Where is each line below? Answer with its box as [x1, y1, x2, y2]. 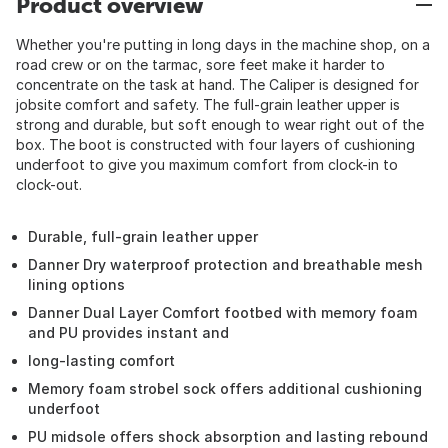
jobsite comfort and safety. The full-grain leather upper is [16, 96, 400, 113]
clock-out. [16, 176, 82, 193]
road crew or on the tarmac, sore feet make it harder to [16, 56, 385, 73]
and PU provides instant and [28, 324, 229, 341]
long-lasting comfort [28, 352, 175, 369]
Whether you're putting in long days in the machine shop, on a [16, 36, 430, 53]
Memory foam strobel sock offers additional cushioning [28, 380, 422, 397]
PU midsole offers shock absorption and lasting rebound [28, 428, 428, 445]
